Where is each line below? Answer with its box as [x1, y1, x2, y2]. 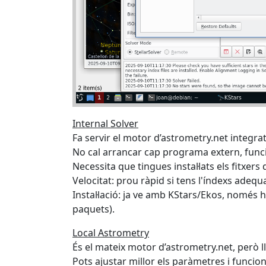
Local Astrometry [72, 226, 149, 239]
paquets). [72, 202, 115, 216]
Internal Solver [72, 116, 138, 130]
